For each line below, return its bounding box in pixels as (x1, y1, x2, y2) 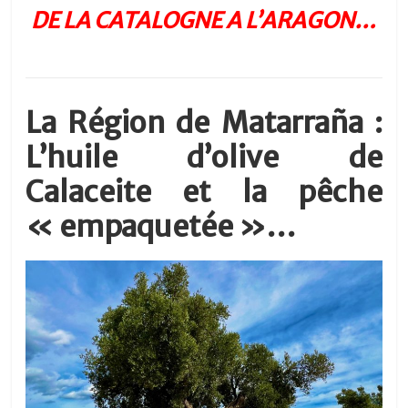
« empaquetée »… (25, 209, 297, 246)
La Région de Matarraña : (25, 105, 382, 142)
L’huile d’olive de (25, 139, 382, 177)
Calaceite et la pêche (25, 174, 382, 211)
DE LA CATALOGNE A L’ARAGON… (31, 6, 377, 36)
